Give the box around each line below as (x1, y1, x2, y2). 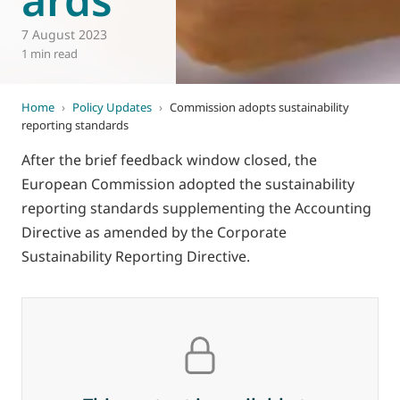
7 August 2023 (21, 26, 107, 43)
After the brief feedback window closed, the (21, 150, 317, 170)
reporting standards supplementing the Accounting (21, 198, 371, 218)
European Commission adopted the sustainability (21, 174, 354, 194)
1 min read (21, 46, 78, 62)
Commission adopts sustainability (170, 99, 349, 115)
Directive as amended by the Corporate (21, 222, 287, 242)
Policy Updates (72, 99, 152, 115)
